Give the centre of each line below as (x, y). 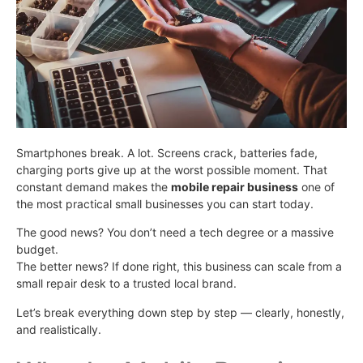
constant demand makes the (94, 186)
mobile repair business (235, 186)
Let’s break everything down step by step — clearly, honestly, (180, 312)
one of (316, 186)
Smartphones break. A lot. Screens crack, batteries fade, (167, 152)
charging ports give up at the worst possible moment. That (172, 169)
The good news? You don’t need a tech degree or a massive (175, 233)
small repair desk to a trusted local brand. (126, 284)
